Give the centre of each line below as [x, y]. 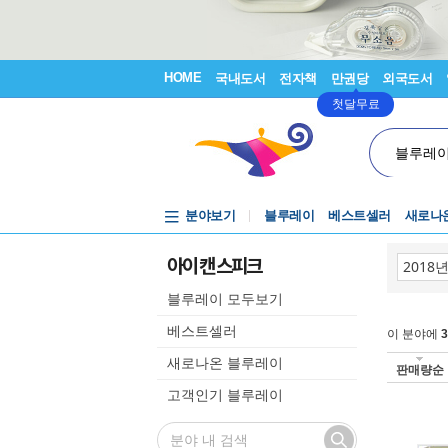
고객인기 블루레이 [225, 395]
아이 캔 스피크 [214, 264]
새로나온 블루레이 [225, 363]
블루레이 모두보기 [225, 299]
